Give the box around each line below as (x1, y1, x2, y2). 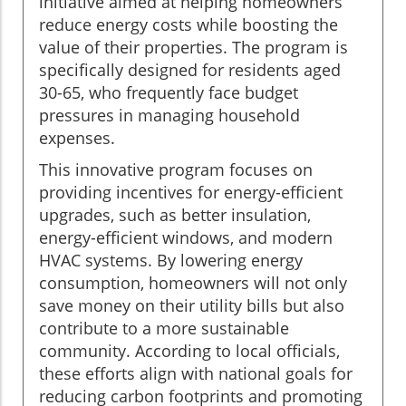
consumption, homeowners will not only (39, 271, 347, 294)
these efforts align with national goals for (39, 362, 353, 384)
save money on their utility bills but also (39, 294, 344, 316)
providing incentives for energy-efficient (39, 180, 343, 203)
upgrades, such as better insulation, (39, 203, 311, 226)
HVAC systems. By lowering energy (39, 248, 303, 271)
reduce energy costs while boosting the (39, 13, 338, 35)
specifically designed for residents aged (39, 58, 341, 81)
